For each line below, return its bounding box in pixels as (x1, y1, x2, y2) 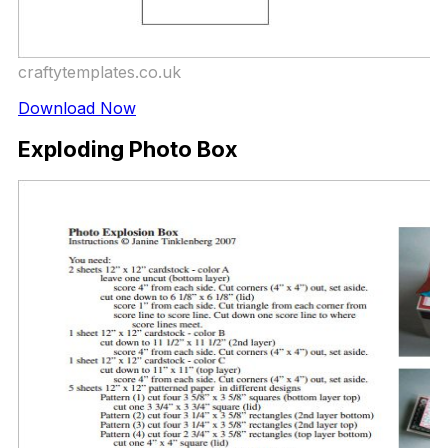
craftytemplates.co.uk (18, 61, 181, 82)
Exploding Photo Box (18, 136, 238, 163)
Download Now (18, 97, 136, 118)
